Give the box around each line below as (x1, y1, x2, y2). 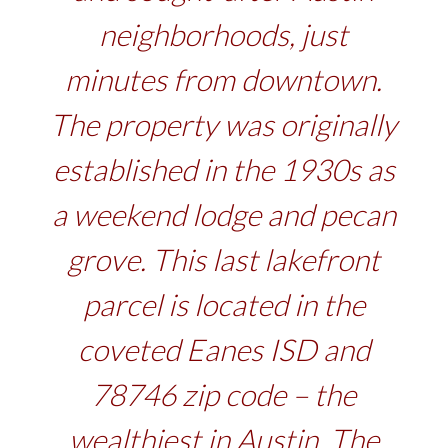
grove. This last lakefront (67, 241, 381, 278)
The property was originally (50, 106, 398, 143)
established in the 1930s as (52, 151, 395, 188)
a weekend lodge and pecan (51, 196, 396, 233)
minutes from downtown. (65, 61, 383, 98)
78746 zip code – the (91, 376, 357, 413)
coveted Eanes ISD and (77, 331, 370, 368)
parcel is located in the (82, 286, 365, 323)
